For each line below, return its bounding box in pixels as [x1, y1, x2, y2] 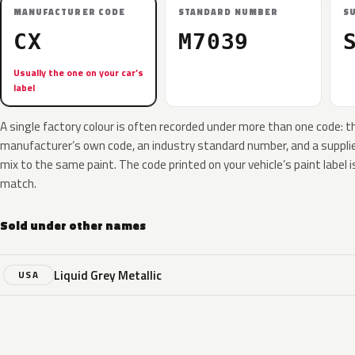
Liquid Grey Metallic [54, 265, 162, 284]
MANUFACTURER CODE [13, 6, 125, 18]
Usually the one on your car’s [13, 65, 143, 80]
